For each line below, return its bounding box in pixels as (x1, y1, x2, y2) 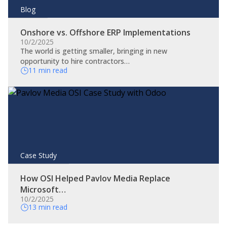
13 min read (28, 202, 67, 212)
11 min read (28, 65, 67, 75)
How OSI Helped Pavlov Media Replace (20, 173, 170, 184)
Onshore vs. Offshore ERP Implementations (20, 27, 191, 38)
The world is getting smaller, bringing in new (20, 46, 167, 56)
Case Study (20, 150, 57, 160)
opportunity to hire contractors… (20, 56, 130, 66)
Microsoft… (20, 184, 66, 195)
